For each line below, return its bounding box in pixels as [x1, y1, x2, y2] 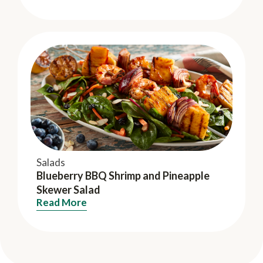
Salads [36, 156, 65, 169]
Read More [36, 196, 87, 209]
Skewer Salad [36, 183, 100, 197]
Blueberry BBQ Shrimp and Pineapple [36, 169, 210, 183]
